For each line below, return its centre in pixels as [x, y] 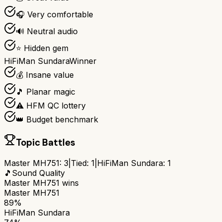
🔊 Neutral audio [47, 31]
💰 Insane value [45, 75]
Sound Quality [38, 173]
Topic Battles [46, 143]
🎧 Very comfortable [55, 15]
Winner [83, 61]
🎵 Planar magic [46, 92]
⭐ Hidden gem [42, 48]
